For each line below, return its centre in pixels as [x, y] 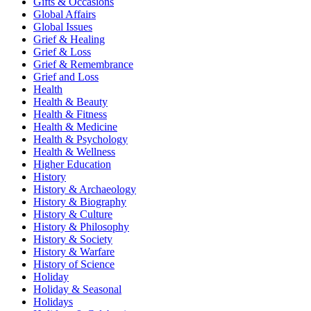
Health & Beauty [70, 101]
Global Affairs [65, 14]
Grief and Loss [66, 76]
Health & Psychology [81, 139]
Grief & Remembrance [83, 64]
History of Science [74, 264]
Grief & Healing [69, 39]
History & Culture [73, 214]
